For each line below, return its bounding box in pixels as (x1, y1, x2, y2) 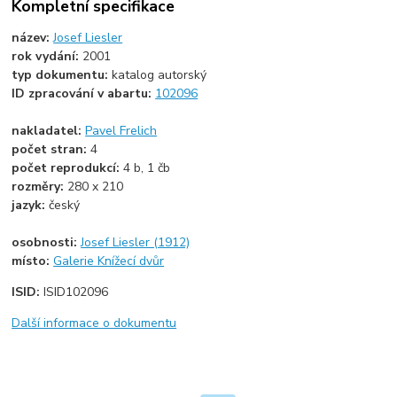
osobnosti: (12, 233, 82, 251)
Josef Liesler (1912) (81, 233, 191, 251)
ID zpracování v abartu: (12, 84, 156, 102)
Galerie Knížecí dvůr (53, 252, 165, 269)
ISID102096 (43, 283, 109, 300)
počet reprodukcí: (12, 159, 124, 176)
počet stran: (12, 140, 91, 158)
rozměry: (12, 177, 68, 195)
